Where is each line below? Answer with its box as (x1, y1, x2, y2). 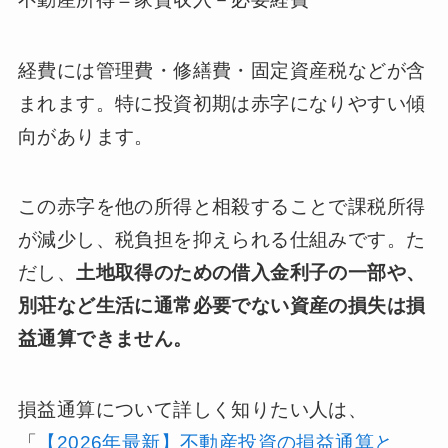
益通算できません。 (17, 328, 193, 350)
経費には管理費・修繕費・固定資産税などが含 (17, 59, 426, 81)
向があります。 (17, 125, 154, 147)
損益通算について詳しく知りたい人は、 (17, 398, 368, 420)
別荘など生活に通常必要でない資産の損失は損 (17, 295, 426, 317)
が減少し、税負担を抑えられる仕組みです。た (17, 229, 426, 251)
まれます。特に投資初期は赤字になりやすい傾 (17, 92, 426, 114)
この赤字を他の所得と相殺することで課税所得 (17, 196, 426, 218)
